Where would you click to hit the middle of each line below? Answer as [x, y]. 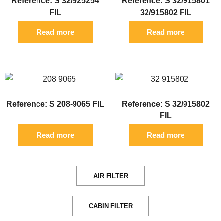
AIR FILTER [110, 176]
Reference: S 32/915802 [166, 104]
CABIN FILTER [110, 206]
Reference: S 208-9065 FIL [55, 104]
